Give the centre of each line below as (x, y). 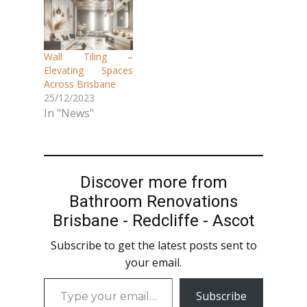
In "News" (69, 113)
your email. (153, 262)
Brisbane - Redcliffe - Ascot (153, 220)
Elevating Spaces (88, 70)
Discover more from (153, 182)
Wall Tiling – (88, 56)
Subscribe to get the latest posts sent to (153, 245)
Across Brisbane (80, 84)
